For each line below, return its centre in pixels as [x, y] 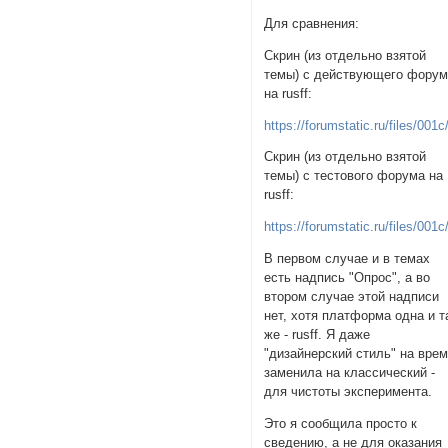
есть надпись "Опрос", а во [347, 277]
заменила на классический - [350, 372]
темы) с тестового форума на [354, 176]
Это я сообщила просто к [341, 423]
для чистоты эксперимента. [348, 391]
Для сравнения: [312, 24]
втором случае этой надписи [352, 296]
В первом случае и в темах [347, 258]
